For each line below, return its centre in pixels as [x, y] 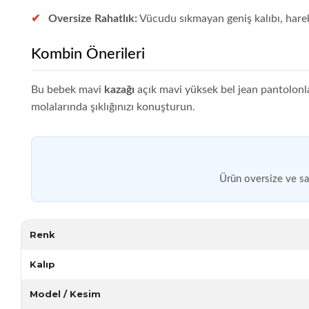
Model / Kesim [66, 293]
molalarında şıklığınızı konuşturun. [113, 107]
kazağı [120, 89]
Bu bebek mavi [68, 89]
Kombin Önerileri [88, 53]
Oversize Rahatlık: [93, 18]
